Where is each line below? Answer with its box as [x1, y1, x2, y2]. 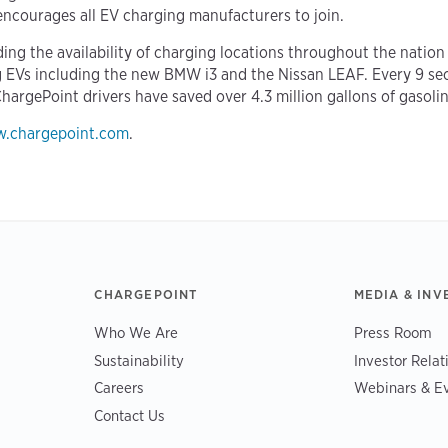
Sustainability [94, 350, 185, 370]
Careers [94, 378, 145, 398]
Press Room [353, 323, 432, 343]
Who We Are [94, 323, 179, 343]
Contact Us [94, 405, 166, 425]
